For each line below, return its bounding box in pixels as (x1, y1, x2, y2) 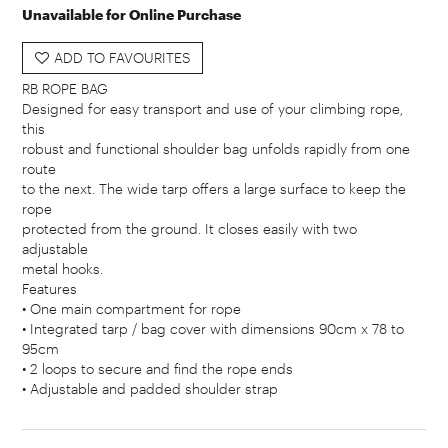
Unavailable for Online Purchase (22, 6, 242, 24)
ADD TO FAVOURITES (54, 49, 191, 67)
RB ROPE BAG (22, 80, 109, 98)
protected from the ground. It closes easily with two (22, 220, 358, 238)
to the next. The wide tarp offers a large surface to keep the (22, 180, 407, 198)
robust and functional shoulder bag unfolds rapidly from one (22, 140, 411, 158)
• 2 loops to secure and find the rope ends (22, 360, 294, 378)
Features (22, 280, 78, 298)
